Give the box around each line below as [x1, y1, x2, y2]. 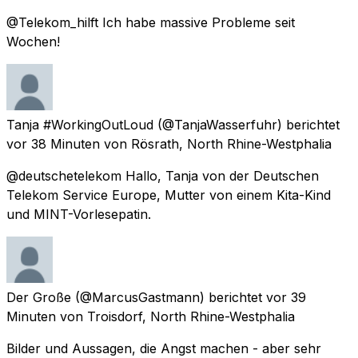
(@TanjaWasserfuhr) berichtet [157, 116, 340, 133]
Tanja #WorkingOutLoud [6, 116, 153, 133]
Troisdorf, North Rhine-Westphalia [87, 308, 295, 324]
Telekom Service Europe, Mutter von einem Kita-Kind [6, 186, 331, 203]
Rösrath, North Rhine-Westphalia [131, 135, 332, 152]
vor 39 [266, 288, 306, 305]
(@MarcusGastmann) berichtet [75, 288, 262, 305]
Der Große [6, 288, 71, 305]
